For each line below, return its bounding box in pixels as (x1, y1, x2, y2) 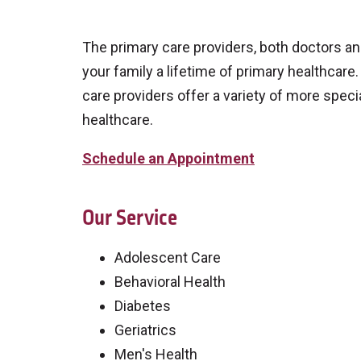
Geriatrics (114, 322, 176, 338)
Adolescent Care (114, 249, 221, 266)
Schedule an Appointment (82, 150, 255, 167)
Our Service (82, 203, 177, 233)
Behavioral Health (114, 273, 226, 290)
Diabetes (114, 297, 171, 314)
